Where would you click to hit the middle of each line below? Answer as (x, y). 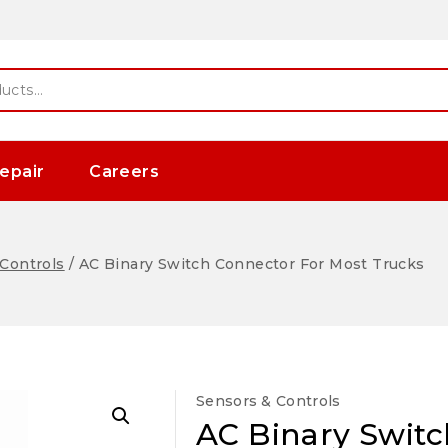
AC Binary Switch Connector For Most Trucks (251, 263)
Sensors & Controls (268, 401)
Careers (124, 171)
